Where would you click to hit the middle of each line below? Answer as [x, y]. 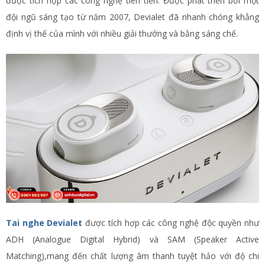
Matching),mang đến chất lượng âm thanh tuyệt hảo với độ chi [132, 256]
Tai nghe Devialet [44, 222]
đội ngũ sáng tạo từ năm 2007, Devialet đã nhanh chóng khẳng [132, 17]
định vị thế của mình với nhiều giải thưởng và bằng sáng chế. [122, 33]
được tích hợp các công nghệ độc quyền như [171, 222]
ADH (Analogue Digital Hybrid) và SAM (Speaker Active [132, 239]
